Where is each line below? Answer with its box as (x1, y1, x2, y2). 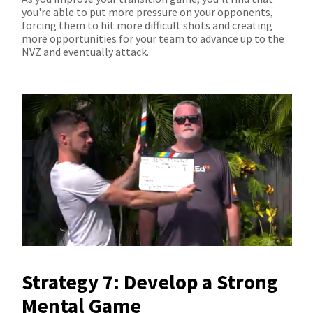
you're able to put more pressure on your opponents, (22, 4, 273, 19)
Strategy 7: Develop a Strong (22, 269, 278, 296)
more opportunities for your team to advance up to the (22, 31, 284, 45)
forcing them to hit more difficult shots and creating (22, 17, 272, 32)
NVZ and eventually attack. (22, 44, 149, 59)
